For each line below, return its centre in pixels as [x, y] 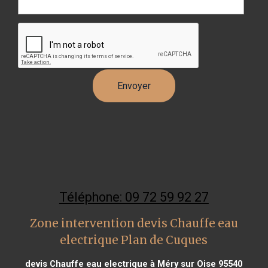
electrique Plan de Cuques [134, 240]
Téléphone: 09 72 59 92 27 [134, 197]
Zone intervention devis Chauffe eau [134, 223]
